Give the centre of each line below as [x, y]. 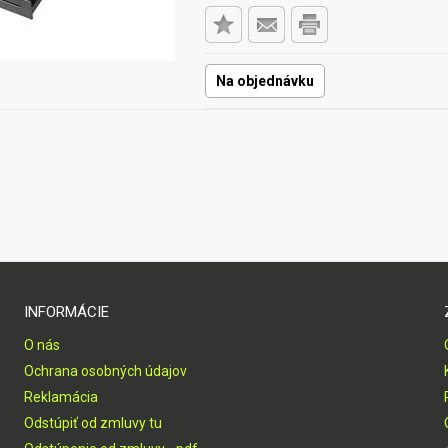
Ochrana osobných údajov [105, 371]
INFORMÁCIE [66, 312]
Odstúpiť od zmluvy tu [92, 423]
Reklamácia [60, 397]
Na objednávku [265, 81]
